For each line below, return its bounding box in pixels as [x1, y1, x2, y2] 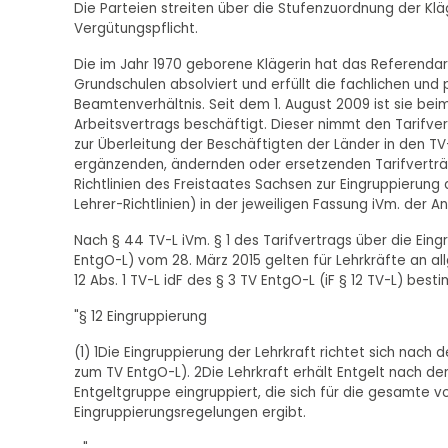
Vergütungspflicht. [73, 19, 198, 39]
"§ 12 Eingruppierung [73, 307, 207, 327]
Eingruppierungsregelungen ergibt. [73, 403, 306, 423]
